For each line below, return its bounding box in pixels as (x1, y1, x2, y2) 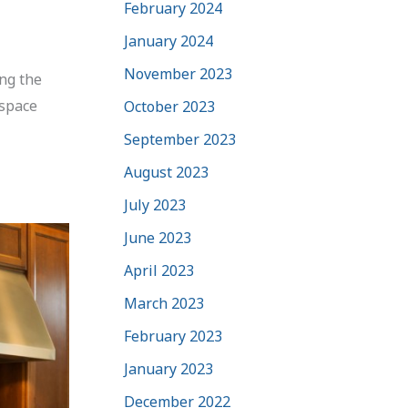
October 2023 (124, 96, 215, 117)
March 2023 (124, 292, 204, 313)
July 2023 (124, 194, 186, 215)
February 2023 (124, 325, 222, 346)
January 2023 (124, 358, 213, 379)
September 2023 (124, 128, 236, 149)
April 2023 (124, 260, 194, 280)
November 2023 (124, 63, 232, 84)
